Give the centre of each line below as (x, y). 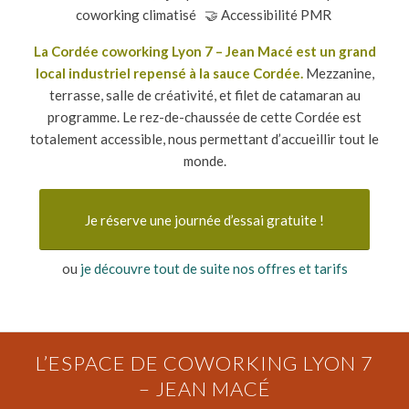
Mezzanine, (338, 73)
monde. (204, 161)
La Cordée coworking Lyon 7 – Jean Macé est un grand (204, 51)
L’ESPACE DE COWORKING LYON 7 (204, 363)
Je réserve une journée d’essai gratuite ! (204, 220)
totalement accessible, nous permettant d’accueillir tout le (204, 139)
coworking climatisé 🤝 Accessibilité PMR (204, 15)
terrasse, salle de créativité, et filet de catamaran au (204, 95)
